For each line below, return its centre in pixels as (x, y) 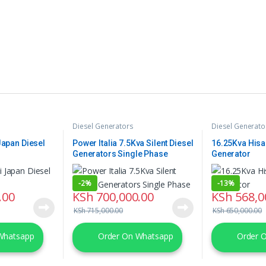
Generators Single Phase (120, 153)
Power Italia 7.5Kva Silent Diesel (133, 143)
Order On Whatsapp (134, 236)
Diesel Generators (103, 126)
